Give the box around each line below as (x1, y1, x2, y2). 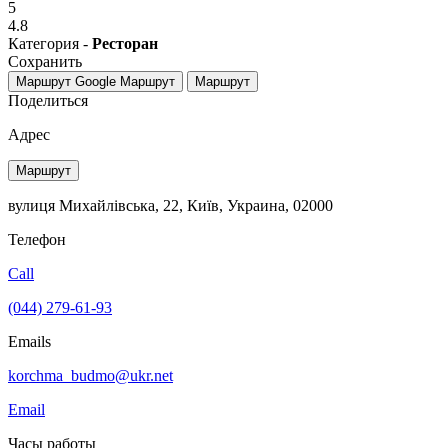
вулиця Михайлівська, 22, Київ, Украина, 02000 (8, 196, 333, 214)
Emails (8, 332, 51, 350)
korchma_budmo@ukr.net (8, 366, 173, 384)
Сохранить (8, 52, 82, 70)
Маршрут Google (16, 73, 116, 89)
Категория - (8, 34, 92, 52)
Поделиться (8, 91, 88, 109)
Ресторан (92, 34, 158, 52)
